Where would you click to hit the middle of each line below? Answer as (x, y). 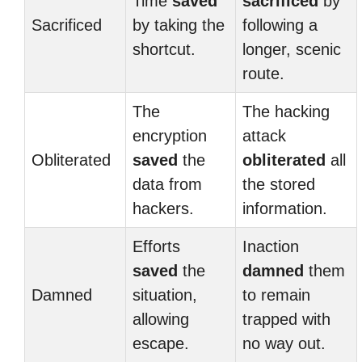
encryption (170, 136)
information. (285, 208)
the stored (279, 184)
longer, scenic (292, 49)
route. (263, 74)
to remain (276, 295)
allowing (161, 319)
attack (264, 136)
